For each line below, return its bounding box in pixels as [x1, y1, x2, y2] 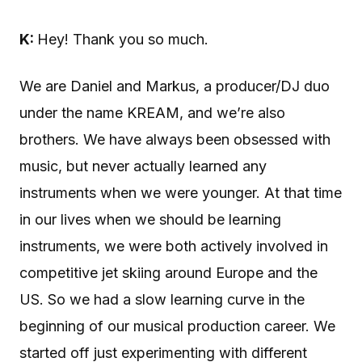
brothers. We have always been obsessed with [19, 131, 330, 149]
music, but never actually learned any [19, 158, 267, 175]
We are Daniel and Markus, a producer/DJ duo [19, 78, 330, 95]
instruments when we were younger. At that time [19, 184, 342, 202]
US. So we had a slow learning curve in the [19, 291, 305, 309]
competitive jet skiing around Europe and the [19, 264, 318, 282]
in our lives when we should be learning [19, 211, 281, 229]
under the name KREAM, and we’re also [19, 104, 285, 122]
